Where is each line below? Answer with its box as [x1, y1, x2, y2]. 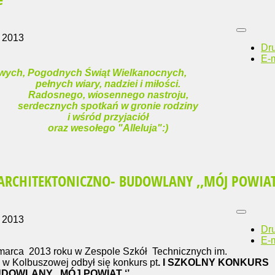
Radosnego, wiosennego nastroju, [28, 89, 188, 100]
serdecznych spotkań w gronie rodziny [18, 100, 198, 111]
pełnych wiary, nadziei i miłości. [36, 78, 180, 89]
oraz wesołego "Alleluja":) [48, 122, 168, 133]
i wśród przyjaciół [68, 111, 149, 122]
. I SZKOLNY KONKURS [158, 257, 269, 268]
